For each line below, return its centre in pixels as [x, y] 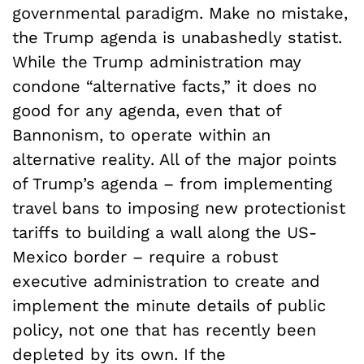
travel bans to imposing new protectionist [179, 208]
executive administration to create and [166, 282]
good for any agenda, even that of [147, 111]
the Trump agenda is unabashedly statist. [177, 38]
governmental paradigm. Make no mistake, [180, 13]
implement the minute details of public [169, 306]
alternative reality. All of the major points [175, 160]
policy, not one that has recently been [164, 330]
